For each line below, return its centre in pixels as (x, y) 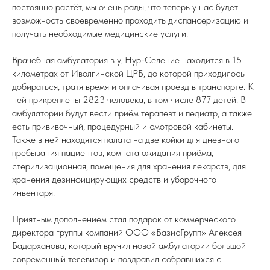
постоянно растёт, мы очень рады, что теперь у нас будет (125, 7)
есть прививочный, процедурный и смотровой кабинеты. (123, 126)
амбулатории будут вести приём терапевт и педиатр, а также (132, 113)
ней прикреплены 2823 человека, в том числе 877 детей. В (129, 100)
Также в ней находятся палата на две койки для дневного (126, 140)
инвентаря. (33, 193)
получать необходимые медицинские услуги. (100, 33)
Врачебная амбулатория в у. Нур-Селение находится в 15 (127, 60)
